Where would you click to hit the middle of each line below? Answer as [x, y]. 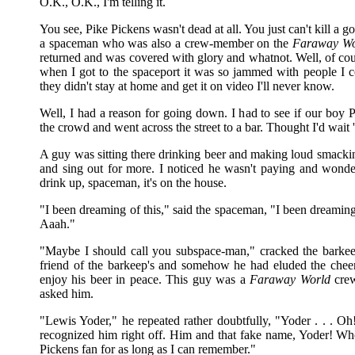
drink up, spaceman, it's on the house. [133, 183]
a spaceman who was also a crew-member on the [166, 43]
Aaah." [57, 224]
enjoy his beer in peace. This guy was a [145, 279]
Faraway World [290, 279]
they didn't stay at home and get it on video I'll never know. [187, 86]
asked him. [67, 294]
